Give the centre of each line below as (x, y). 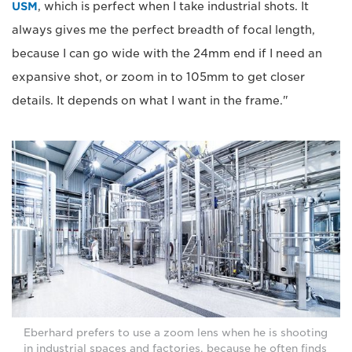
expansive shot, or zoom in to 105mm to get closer (158, 77)
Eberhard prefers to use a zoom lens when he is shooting (176, 332)
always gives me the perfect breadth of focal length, (163, 29)
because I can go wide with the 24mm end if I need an (167, 53)
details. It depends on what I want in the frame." (150, 100)
